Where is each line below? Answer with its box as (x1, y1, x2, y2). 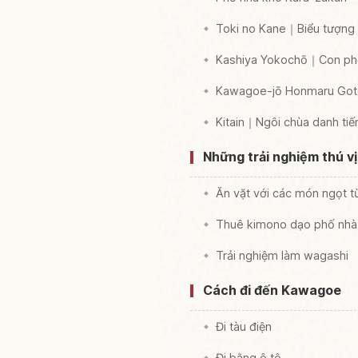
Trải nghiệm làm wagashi (216, 249, 348, 263)
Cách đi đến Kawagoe (203, 282, 341, 299)
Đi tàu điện (216, 320, 272, 334)
